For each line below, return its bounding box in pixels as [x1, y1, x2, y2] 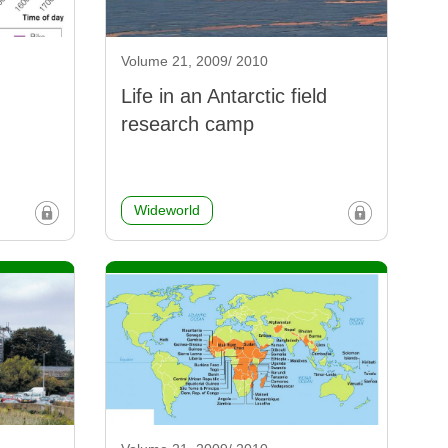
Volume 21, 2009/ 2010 [120, 53, 268, 70]
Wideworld [133, 202, 200, 219]
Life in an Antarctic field [120, 85, 327, 108]
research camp [120, 113, 254, 136]
